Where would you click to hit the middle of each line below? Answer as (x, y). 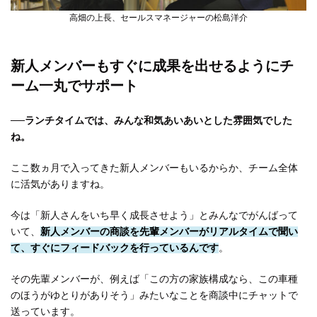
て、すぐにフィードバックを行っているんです (115, 248)
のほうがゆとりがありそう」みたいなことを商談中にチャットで (154, 296)
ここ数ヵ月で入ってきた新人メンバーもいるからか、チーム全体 (154, 168)
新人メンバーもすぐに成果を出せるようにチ (152, 66)
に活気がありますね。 (60, 185)
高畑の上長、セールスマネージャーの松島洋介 (158, 18)
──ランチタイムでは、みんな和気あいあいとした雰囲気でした (151, 121)
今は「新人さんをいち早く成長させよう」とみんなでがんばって (154, 216)
